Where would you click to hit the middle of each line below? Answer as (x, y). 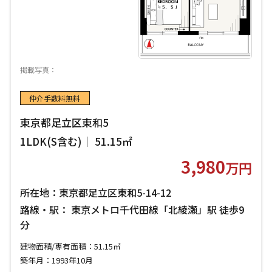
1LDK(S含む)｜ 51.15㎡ (76, 141)
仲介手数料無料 (55, 98)
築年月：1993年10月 (56, 260)
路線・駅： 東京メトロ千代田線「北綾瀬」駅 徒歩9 (132, 210)
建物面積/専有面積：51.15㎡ (70, 246)
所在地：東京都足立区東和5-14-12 (95, 193)
